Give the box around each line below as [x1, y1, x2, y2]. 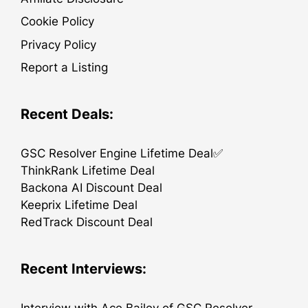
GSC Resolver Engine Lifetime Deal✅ [21, 146, 223, 160]
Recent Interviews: [21, 261, 146, 277]
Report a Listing [21, 60, 108, 74]
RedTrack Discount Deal [21, 215, 153, 229]
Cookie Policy [21, 14, 94, 28]
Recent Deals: [21, 106, 113, 122]
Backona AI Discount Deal [21, 181, 162, 195]
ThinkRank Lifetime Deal [21, 164, 155, 177]
